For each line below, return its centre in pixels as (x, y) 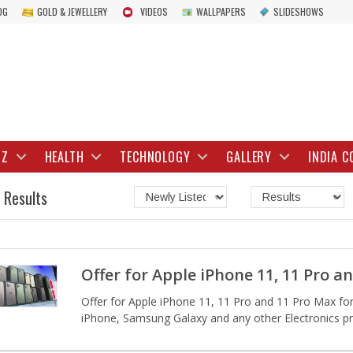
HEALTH (64, 157)
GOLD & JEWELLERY (72, 11)
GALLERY (249, 157)
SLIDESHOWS (299, 11)
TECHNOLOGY (155, 157)
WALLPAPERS (221, 11)
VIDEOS (154, 11)
